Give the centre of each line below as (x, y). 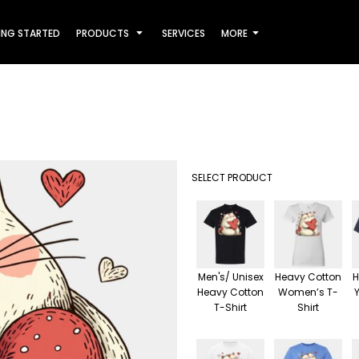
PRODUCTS (104, 33)
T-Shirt (230, 307)
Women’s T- (308, 292)
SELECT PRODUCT (232, 177)
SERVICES (184, 33)
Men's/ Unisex (230, 277)
